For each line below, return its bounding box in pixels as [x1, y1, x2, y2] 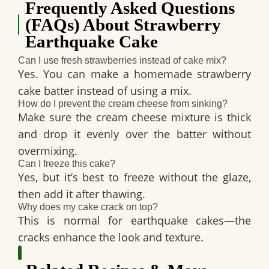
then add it [18, 187, 76, 202]
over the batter [119, 127, 213, 142]
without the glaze [159, 170, 249, 185]
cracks [18, 230, 53, 245]
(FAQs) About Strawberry [25, 15, 222, 35]
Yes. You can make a [18, 67, 134, 82]
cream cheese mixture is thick [95, 110, 252, 125]
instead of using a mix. [74, 83, 192, 98]
